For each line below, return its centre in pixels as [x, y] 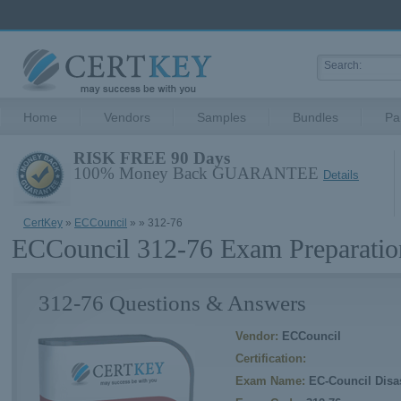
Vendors [127, 117]
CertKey [43, 223]
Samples [222, 117]
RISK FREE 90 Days [152, 158]
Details [341, 175]
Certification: [271, 359]
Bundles [316, 117]
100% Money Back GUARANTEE [198, 173]
